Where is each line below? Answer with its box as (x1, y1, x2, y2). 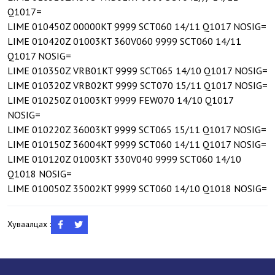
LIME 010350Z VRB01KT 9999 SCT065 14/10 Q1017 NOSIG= (7, 64, 268, 77)
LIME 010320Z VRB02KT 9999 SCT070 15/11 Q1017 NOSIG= (7, 79, 268, 91)
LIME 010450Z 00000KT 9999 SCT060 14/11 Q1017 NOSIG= (7, 20, 266, 33)
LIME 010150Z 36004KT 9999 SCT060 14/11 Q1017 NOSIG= (7, 137, 266, 150)
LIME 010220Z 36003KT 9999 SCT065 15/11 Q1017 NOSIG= (7, 123, 266, 136)
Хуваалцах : (7, 219, 51, 230)
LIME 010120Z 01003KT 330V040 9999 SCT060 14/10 (7, 152, 241, 165)
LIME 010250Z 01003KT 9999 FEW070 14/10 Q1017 (7, 93, 233, 106)
